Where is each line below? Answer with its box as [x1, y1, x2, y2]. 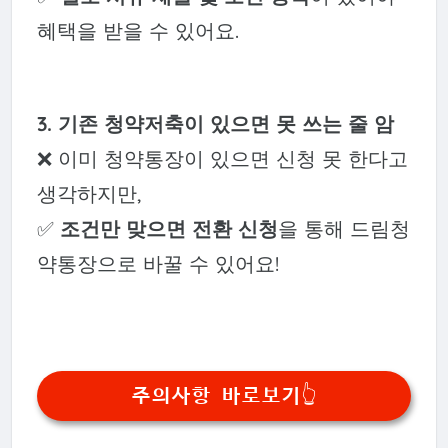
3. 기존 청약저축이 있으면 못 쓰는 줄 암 [36, 110, 394, 136]
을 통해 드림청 [277, 215, 410, 241]
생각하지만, [36, 180, 141, 206]
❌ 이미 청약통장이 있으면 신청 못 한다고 [36, 145, 408, 171]
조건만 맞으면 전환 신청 [59, 215, 278, 241]
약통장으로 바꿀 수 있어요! [36, 250, 279, 276]
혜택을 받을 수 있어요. [36, 18, 239, 43]
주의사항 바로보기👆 [131, 385, 317, 408]
